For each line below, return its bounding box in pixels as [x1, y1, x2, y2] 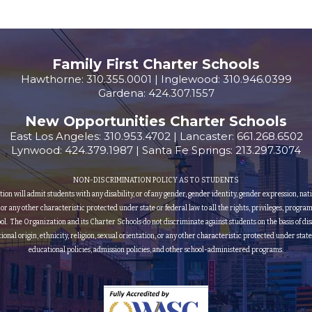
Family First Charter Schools [52, 56, 260, 72]
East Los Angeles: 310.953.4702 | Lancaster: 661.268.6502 [9, 130, 303, 143]
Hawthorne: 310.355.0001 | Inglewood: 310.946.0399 [20, 72, 292, 86]
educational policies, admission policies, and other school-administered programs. [29, 246, 283, 254]
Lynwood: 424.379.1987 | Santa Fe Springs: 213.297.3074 [11, 143, 301, 157]
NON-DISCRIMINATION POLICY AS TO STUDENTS [73, 176, 239, 185]
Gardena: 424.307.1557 [97, 86, 214, 100]
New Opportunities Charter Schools [25, 113, 287, 130]
